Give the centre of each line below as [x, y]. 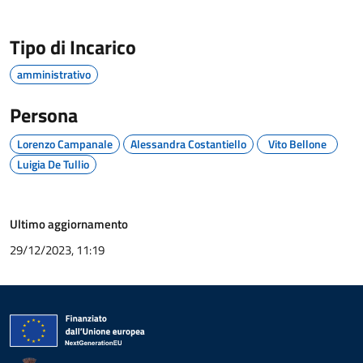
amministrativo [54, 74]
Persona [44, 115]
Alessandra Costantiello [188, 144]
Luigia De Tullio [53, 164]
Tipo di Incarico [73, 47]
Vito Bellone [297, 144]
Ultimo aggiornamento [69, 224]
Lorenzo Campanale [65, 144]
